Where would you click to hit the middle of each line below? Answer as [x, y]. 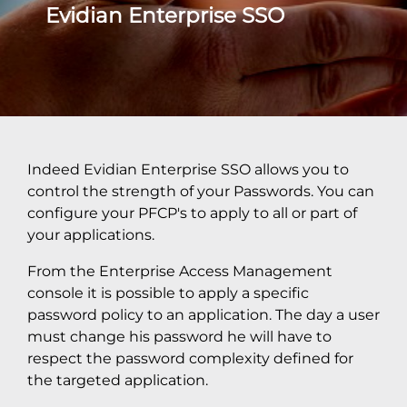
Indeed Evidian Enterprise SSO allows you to [188, 169]
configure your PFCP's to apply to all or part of [192, 213]
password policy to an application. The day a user [203, 314]
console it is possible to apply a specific [168, 293]
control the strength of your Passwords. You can [201, 191]
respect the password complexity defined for [190, 358]
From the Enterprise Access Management [180, 271]
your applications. [91, 234]
